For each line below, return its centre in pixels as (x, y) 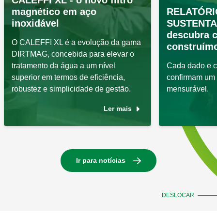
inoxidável (35, 23)
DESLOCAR (178, 195)
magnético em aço (54, 12)
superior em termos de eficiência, (68, 77)
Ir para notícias (101, 161)
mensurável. (188, 89)
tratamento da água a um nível (63, 66)
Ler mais (118, 109)
